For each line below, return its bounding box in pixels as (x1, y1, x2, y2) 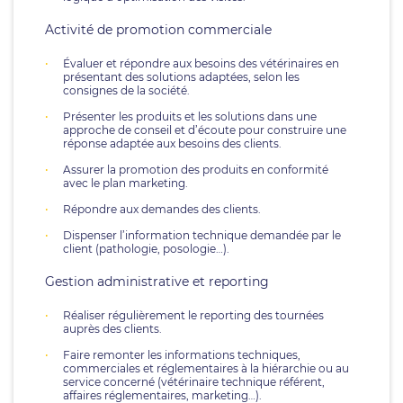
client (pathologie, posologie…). (63, 242, 229, 255)
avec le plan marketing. (63, 176, 188, 190)
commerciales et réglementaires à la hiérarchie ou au (63, 362, 349, 375)
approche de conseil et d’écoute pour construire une (63, 123, 346, 137)
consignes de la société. (63, 84, 190, 97)
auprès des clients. (63, 322, 162, 336)
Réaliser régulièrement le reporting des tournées (63, 309, 324, 322)
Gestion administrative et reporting (45, 273, 269, 290)
